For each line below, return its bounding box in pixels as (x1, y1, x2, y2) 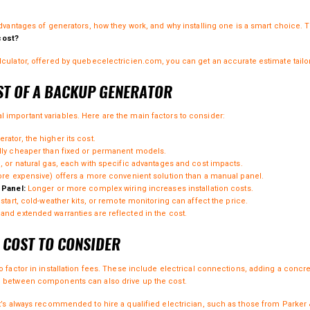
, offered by (26, 56, 73, 66)
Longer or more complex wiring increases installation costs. (25, 184, 253, 194)
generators (48, 21, 89, 30)
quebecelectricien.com (72, 56, 163, 66)
